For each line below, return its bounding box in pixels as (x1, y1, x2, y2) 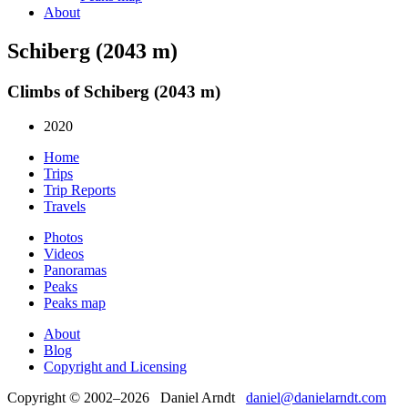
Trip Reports (44, 182, 116, 199)
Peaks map (44, 295, 106, 311)
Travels (44, 199, 86, 215)
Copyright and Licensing (44, 359, 187, 375)
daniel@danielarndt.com (246, 390, 386, 406)
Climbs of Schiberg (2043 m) (7, 81, 220, 101)
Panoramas (44, 262, 107, 279)
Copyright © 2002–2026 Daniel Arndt (7, 390, 246, 406)
